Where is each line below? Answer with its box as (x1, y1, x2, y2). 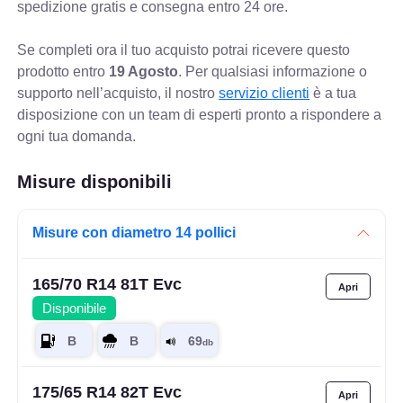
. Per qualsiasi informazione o (178, 63, 368, 79)
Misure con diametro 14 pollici (32, 224, 237, 240)
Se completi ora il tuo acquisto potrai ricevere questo (17, 41, 351, 58)
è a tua (309, 85, 357, 101)
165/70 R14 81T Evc (32, 275, 183, 294)
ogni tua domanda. (17, 128, 137, 144)
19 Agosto (109, 63, 179, 79)
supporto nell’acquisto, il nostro (17, 85, 219, 101)
